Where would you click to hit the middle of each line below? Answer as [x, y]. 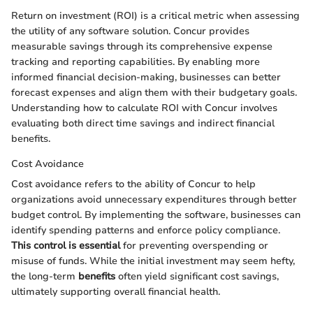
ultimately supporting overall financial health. [116, 292]
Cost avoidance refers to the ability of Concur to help [133, 184]
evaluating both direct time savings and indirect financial [143, 124]
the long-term [45, 277]
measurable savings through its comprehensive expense [142, 47]
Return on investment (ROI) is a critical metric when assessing [155, 16]
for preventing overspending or [194, 246]
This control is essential [66, 246]
